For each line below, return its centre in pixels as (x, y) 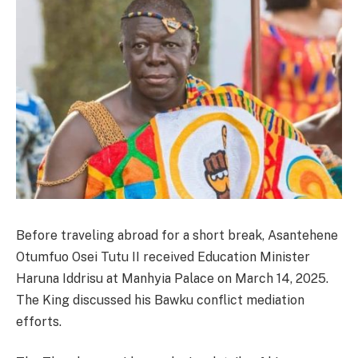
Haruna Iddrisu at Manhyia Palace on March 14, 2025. (172, 278)
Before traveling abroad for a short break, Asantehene (177, 235)
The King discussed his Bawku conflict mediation (160, 300)
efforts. (39, 321)
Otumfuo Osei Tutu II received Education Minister (163, 257)
